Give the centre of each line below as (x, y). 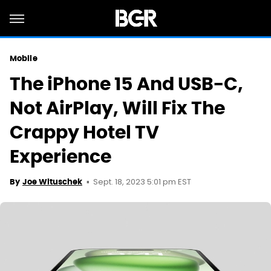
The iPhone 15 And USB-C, (126, 84)
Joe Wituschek (52, 182)
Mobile (24, 58)
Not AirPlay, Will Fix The (117, 108)
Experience (60, 156)
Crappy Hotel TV (84, 132)
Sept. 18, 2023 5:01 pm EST (142, 182)
